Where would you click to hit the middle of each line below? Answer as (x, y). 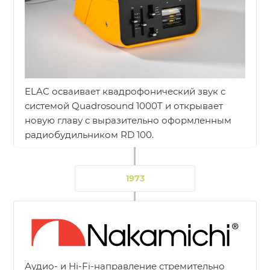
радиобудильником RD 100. (89, 134)
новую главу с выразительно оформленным (128, 120)
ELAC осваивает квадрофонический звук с (125, 91)
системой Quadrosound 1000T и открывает (124, 105)
